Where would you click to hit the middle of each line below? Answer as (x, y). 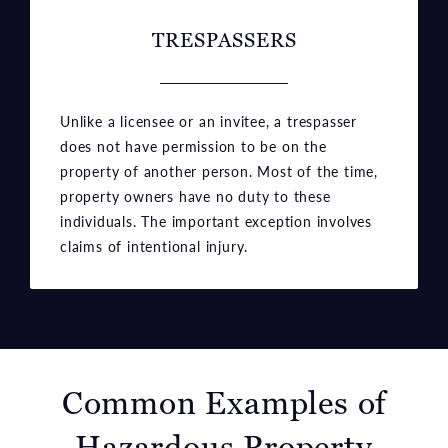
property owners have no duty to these (195, 195)
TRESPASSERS (224, 39)
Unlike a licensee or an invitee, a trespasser (208, 120)
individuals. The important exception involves (216, 220)
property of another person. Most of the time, (219, 170)
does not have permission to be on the (193, 145)
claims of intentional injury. (154, 245)
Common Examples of (224, 402)
